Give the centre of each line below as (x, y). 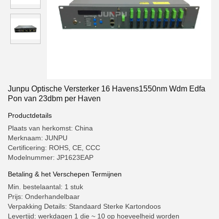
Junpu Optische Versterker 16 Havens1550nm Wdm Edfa (107, 89)
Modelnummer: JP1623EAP (51, 157)
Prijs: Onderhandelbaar (44, 197)
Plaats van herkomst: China (50, 128)
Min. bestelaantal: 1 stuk (45, 187)
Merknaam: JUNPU (38, 138)
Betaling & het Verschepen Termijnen (65, 174)
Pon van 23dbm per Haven (54, 99)
